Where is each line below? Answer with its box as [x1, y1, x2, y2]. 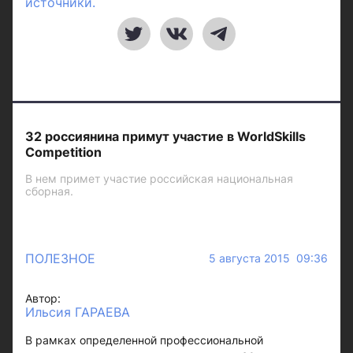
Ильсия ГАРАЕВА [25, 304, 130, 320]
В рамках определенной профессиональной [25, 333, 263, 347]
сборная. [25, 184, 73, 198]
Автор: [25, 292, 61, 305]
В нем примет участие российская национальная [25, 172, 293, 185]
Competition [25, 144, 102, 160]
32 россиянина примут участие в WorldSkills [25, 128, 306, 144]
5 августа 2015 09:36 [209, 251, 328, 265]
